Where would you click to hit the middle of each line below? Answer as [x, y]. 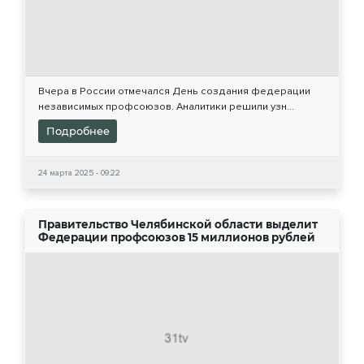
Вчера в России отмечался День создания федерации [174, 91]
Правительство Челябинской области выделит [178, 225]
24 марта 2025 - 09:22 [79, 173]
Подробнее [78, 132]
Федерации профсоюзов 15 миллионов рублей [177, 238]
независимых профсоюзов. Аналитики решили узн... [166, 107]
